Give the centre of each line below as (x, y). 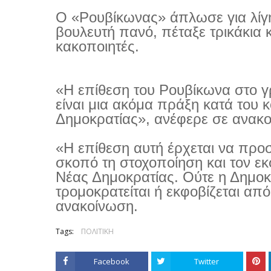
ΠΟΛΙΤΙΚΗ (97, 231)
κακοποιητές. (97, 46)
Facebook (111, 261)
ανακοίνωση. (97, 206)
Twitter (207, 261)
